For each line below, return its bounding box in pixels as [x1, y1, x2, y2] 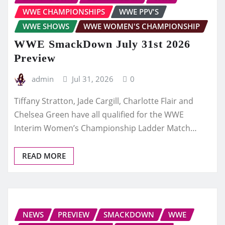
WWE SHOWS [23, 21, 69, 31]
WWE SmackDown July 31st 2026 [14, 38, 190, 51]
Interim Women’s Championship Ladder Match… [14, 122, 197, 134]
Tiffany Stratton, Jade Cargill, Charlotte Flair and [14, 95, 193, 106]
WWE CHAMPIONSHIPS [23, 6, 105, 17]
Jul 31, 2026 [72, 74, 114, 84]
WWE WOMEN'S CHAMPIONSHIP [83, 21, 200, 31]
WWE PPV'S [119, 6, 159, 17]
